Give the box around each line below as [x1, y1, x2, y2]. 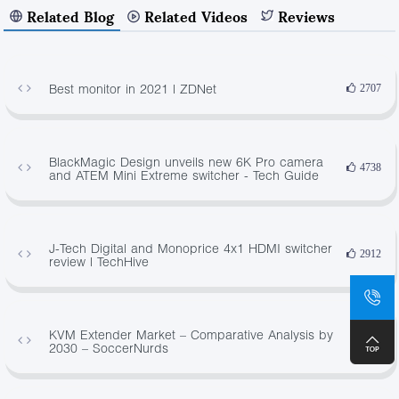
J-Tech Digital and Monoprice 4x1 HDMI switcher [49, 240, 333, 256]
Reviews [278, 7, 336, 26]
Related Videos [144, 7, 248, 26]
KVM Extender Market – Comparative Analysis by [49, 326, 334, 342]
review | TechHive [49, 253, 150, 269]
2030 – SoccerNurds [49, 339, 169, 355]
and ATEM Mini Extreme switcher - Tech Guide [49, 167, 320, 183]
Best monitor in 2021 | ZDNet [49, 80, 217, 96]
